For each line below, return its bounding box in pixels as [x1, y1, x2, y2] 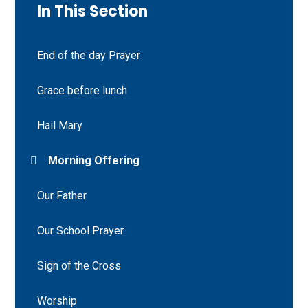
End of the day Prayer [37, 48, 141, 62]
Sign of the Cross [37, 258, 122, 272]
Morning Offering [48, 153, 140, 167]
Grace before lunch [37, 83, 128, 97]
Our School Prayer [37, 223, 124, 237]
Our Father [37, 188, 87, 202]
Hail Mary [37, 118, 83, 132]
